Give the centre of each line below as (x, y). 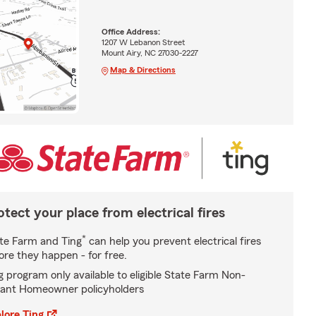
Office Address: (130, 31)
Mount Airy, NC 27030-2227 (150, 53)
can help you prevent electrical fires (174, 241)
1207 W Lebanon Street (143, 42)
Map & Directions (142, 69)
